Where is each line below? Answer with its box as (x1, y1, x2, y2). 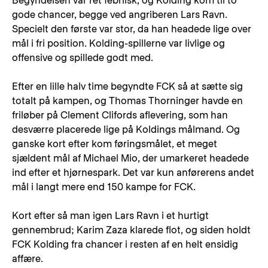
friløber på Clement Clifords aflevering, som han (12, 109, 228, 121)
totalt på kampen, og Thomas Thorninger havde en (12, 95, 243, 106)
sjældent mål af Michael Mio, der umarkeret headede (12, 153, 249, 164)
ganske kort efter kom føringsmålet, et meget (12, 138, 217, 150)
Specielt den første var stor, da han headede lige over (12, 23, 251, 35)
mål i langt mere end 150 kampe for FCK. (12, 181, 196, 193)
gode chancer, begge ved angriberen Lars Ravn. (12, 9, 227, 20)
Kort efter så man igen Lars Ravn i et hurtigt (12, 210, 209, 221)
